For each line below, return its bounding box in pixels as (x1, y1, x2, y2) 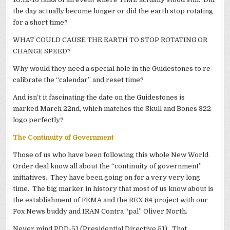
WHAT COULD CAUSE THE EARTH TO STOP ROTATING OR (13, 35, 208, 44)
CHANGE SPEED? (13, 47, 71, 55)
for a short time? (13, 18, 68, 26)
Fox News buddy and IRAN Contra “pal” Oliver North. (13, 207, 188, 215)
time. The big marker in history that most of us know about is (13, 184, 214, 193)
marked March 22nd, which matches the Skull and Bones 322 (13, 104, 212, 112)
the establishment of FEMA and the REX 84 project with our (13, 196, 208, 204)
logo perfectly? (13, 116, 66, 124)
